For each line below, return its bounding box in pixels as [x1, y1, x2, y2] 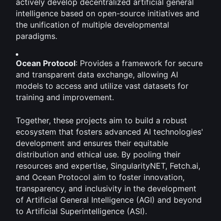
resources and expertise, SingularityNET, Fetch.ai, [16, 161, 200, 171]
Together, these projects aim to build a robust [16, 115, 187, 125]
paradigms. [16, 31, 60, 41]
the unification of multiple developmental [16, 20, 169, 30]
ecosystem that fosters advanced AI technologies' [16, 127, 203, 137]
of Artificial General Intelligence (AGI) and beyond [16, 195, 202, 205]
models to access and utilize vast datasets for [16, 81, 188, 91]
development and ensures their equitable [16, 138, 168, 148]
